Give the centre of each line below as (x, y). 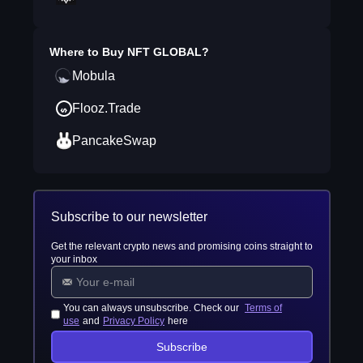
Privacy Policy (134, 321)
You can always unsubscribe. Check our (153, 308)
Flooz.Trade (106, 108)
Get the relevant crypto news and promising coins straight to (181, 246)
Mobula (93, 76)
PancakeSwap (114, 141)
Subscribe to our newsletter (129, 217)
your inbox (74, 259)
